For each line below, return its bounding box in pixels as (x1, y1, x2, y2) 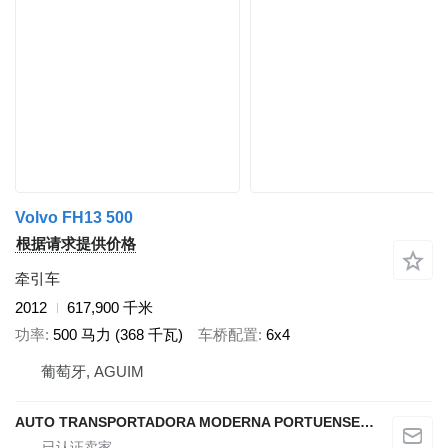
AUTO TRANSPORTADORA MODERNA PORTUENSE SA (360, 414, 374, 431)
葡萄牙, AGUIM (41, 363, 144, 381)
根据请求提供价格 (16, 235, 136, 253)
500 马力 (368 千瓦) (53, 325, 183, 343)
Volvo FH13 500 (15, 209, 133, 227)
